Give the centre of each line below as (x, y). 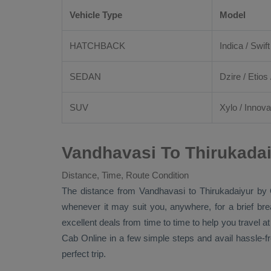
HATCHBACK (97, 46)
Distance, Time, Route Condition (125, 175)
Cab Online (84, 238)
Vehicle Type (96, 15)
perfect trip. (84, 254)
